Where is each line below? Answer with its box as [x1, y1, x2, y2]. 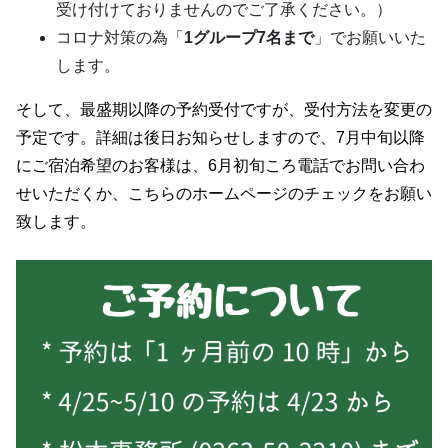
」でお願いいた [314, 29, 426, 46]
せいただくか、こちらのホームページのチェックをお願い [16, 185, 432, 202]
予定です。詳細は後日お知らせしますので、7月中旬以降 [16, 129, 425, 146]
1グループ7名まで [184, 29, 314, 46]
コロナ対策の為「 [56, 29, 184, 46]
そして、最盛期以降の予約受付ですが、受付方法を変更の [16, 101, 432, 118]
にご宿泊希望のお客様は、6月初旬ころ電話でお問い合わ [16, 157, 425, 174]
